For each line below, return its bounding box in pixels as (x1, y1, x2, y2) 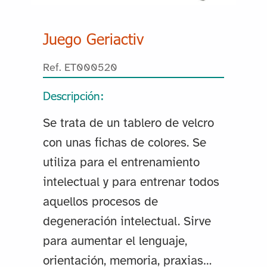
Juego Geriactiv (42, 29, 144, 48)
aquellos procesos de (42, 195, 158, 209)
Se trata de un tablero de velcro (42, 116, 214, 130)
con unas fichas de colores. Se (42, 136, 206, 150)
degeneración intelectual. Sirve (42, 215, 211, 228)
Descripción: (42, 87, 104, 103)
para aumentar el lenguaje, (42, 234, 187, 248)
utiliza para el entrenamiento (42, 156, 200, 169)
